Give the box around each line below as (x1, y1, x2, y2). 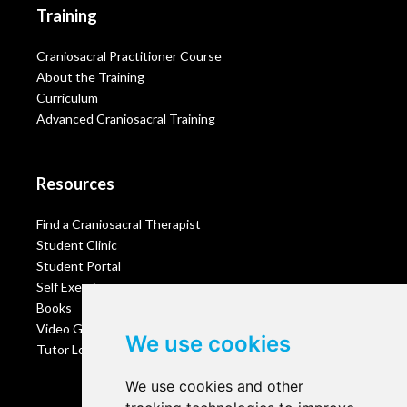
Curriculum (36, 90, 98, 106)
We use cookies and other (124, 377, 303, 395)
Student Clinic (36, 237, 117, 253)
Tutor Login (36, 342, 103, 358)
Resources (36, 174, 114, 194)
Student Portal (36, 258, 121, 274)
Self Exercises (36, 279, 115, 295)
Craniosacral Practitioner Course (36, 48, 222, 65)
